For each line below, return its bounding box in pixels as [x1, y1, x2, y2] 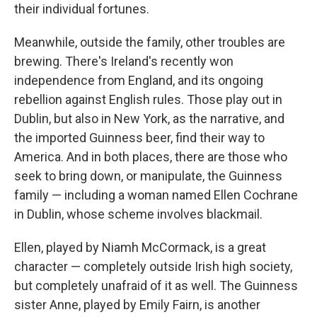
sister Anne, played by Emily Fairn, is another [14, 297, 260, 312]
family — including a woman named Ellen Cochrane [14, 188, 298, 202]
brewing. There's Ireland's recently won [14, 54, 234, 69]
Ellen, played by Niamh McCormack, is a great [14, 240, 266, 255]
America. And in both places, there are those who [14, 149, 287, 164]
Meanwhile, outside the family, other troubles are [14, 35, 285, 50]
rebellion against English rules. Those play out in [14, 92, 282, 107]
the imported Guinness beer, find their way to [14, 130, 265, 145]
